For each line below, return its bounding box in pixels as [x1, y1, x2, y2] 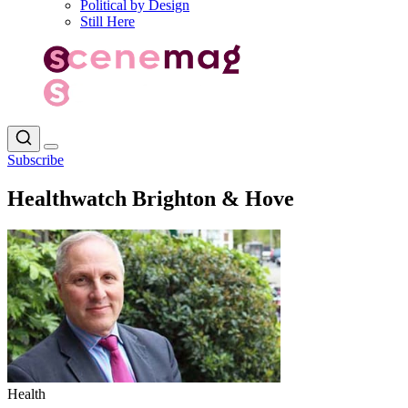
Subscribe [7, 151, 64, 168]
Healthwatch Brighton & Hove [7, 186, 294, 210]
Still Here [80, 14, 135, 29]
